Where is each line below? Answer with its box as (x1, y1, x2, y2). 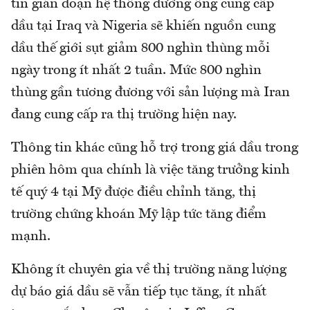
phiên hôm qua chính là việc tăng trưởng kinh (11, 163, 290, 177)
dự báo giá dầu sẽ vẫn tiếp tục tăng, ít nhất (11, 284, 266, 299)
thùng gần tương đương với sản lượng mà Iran (11, 85, 290, 100)
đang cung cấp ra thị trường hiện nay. (11, 107, 237, 122)
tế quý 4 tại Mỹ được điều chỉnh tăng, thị (11, 185, 256, 199)
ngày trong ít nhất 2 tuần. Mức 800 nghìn (11, 63, 262, 77)
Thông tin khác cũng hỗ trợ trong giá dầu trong (11, 140, 298, 155)
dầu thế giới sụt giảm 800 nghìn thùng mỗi (11, 41, 270, 55)
